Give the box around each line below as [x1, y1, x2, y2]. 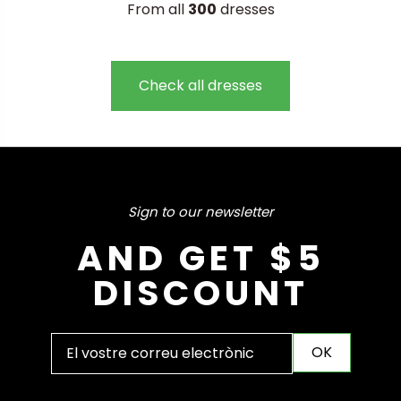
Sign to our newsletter [127, 202, 274, 222]
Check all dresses [139, 75, 262, 97]
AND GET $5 [76, 234, 325, 284]
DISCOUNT [92, 269, 309, 319]
